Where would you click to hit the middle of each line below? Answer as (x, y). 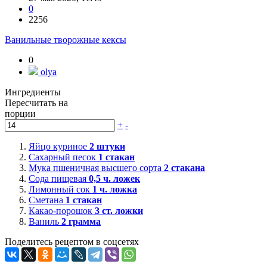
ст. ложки (121, 211)
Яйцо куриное (59, 147)
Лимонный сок (60, 190)
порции (20, 114)
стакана (187, 168)
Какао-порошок (62, 211)
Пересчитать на (36, 103)
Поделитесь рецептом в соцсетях (72, 242)
